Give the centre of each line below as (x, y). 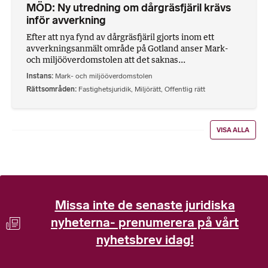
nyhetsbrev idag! (145, 240)
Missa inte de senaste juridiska (145, 205)
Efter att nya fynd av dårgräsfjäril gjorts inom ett (120, 37)
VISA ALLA (233, 130)
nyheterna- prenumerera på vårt (145, 223)
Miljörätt (148, 89)
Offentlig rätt (185, 89)
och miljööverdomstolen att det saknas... (106, 60)
